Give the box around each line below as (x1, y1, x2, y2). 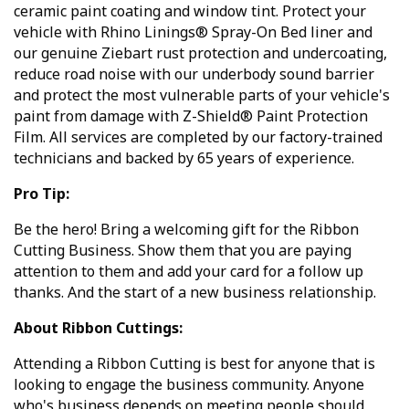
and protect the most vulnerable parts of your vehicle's (14, 85, 390, 106)
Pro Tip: (14, 184, 73, 204)
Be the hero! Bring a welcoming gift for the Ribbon (14, 219, 359, 240)
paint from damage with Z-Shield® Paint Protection (14, 106, 368, 127)
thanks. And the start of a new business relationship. (14, 282, 380, 303)
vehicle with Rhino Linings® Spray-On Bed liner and (14, 22, 372, 43)
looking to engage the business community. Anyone (14, 374, 364, 395)
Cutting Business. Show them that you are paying (14, 240, 351, 261)
